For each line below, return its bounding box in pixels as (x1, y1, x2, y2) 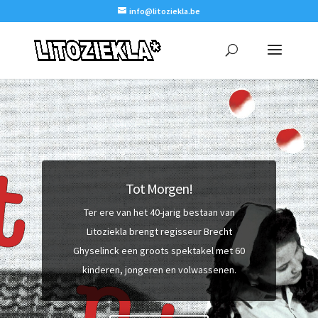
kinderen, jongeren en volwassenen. (82, 263, 236, 277)
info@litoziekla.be (128, 6, 200, 16)
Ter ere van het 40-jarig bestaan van (83, 206, 235, 219)
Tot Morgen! (126, 180, 192, 198)
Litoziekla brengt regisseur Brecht (86, 225, 232, 238)
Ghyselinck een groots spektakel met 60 (73, 244, 245, 258)
